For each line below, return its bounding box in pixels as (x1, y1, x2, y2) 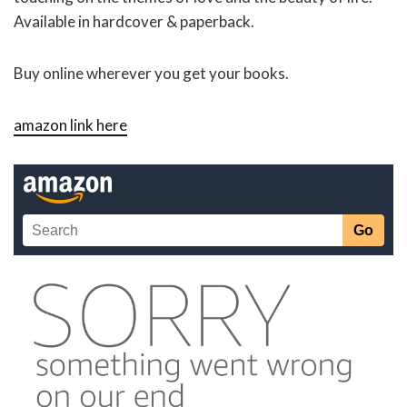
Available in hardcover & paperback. (14, 12, 254, 32)
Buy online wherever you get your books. (14, 64, 289, 84)
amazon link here (14, 115, 127, 135)
